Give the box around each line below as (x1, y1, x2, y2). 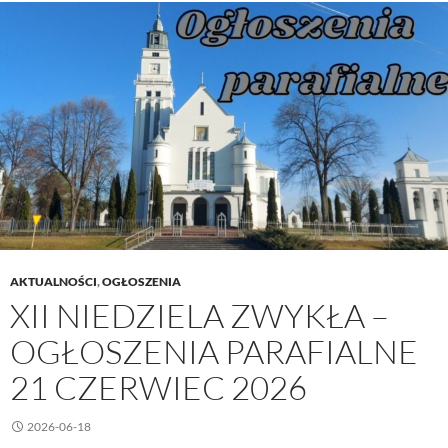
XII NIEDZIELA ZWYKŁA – (10, 295, 389, 337)
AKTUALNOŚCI (10, 274, 97, 290)
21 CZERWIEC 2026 (10, 367, 307, 409)
